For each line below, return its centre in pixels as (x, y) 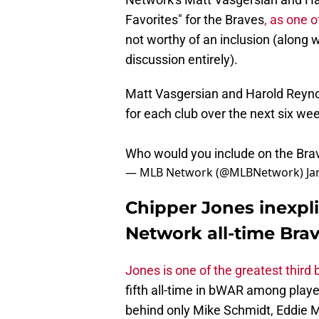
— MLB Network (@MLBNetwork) (216, 173)
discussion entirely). (182, 60)
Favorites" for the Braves (195, 20)
